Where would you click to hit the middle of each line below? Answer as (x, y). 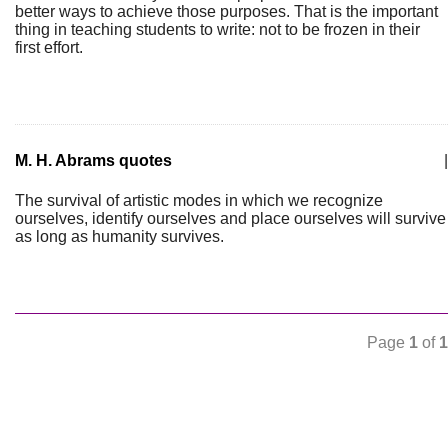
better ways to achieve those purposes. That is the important (226, 11)
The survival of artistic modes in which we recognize (199, 200)
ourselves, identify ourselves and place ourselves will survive (230, 218)
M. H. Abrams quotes (93, 160)
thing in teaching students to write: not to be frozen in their (217, 29)
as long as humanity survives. (119, 236)
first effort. (49, 47)
